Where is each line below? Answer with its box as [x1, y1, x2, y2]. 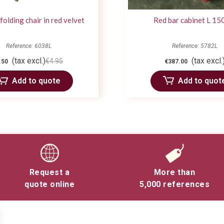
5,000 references [139, 179, 209, 189]
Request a [29, 167, 70, 177]
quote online [24, 179, 74, 189]
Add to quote [11, 76, 60, 86]
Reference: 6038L [5, 42, 51, 50]
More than [153, 167, 195, 177]
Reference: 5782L [171, 42, 217, 50]
